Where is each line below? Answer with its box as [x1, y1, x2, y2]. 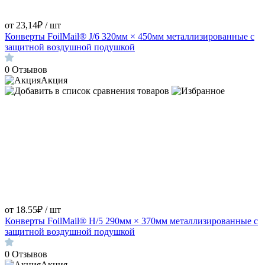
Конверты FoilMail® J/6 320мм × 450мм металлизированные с [5, 31, 254, 42]
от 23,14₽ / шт [5, 20, 61, 31]
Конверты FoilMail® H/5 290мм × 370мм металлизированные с [5, 216, 258, 227]
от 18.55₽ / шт [5, 205, 61, 215]
